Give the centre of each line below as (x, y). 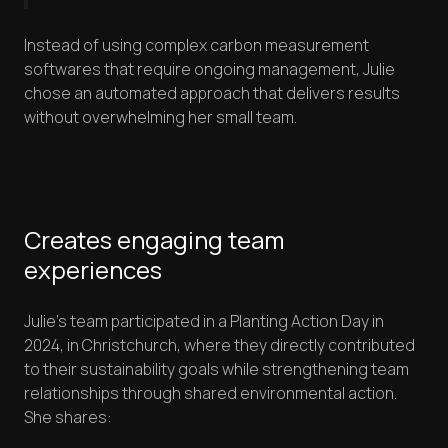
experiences (93, 270)
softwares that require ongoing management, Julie (209, 69)
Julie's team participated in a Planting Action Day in (204, 321)
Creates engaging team (154, 240)
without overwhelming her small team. (160, 117)
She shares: (68, 417)
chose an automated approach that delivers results (212, 93)
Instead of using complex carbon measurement (196, 45)
